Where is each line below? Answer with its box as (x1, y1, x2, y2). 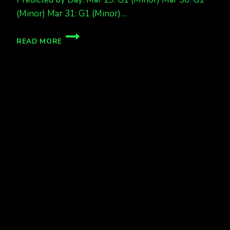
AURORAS (62, 40, 100, 50)
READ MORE (16, 36, 63, 46)
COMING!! (62, 50, 97, 61)
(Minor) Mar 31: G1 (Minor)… (16, 7, 126, 20)
